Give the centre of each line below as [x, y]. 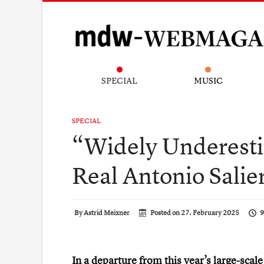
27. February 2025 [210, 212]
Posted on [166, 212]
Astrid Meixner [107, 212]
